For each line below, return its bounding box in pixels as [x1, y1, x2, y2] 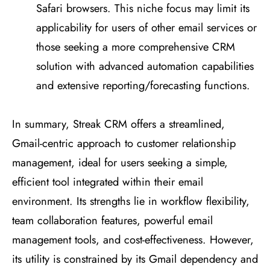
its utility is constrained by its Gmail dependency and [12, 251, 258, 268]
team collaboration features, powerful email [12, 212, 213, 229]
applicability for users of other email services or [36, 19, 257, 36]
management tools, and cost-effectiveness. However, [12, 231, 254, 248]
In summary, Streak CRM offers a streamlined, [12, 116, 225, 133]
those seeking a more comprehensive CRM [36, 39, 235, 55]
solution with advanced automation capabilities [36, 58, 254, 75]
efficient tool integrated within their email [12, 174, 203, 190]
